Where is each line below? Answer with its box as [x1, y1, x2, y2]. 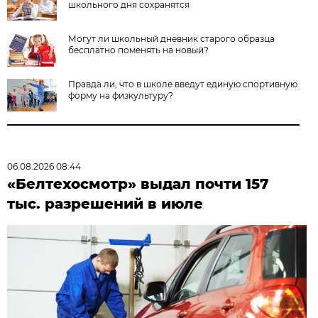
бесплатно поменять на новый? [68, 44, 209, 55]
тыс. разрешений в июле [7, 194, 204, 212]
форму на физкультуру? [68, 89, 174, 101]
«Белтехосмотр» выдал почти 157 [7, 175, 270, 192]
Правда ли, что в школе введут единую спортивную [68, 78, 298, 89]
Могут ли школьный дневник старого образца [68, 33, 275, 44]
